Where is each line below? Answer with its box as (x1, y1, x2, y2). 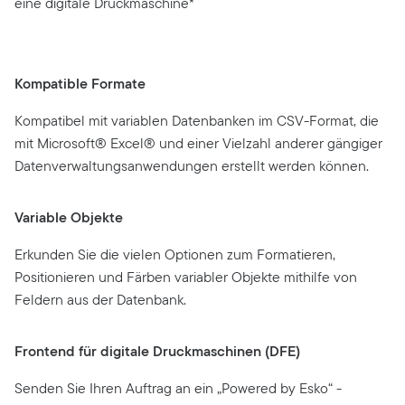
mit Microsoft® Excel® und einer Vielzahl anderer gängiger (14, 133, 382, 155)
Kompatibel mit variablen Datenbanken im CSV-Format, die (14, 110, 379, 132)
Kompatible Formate (14, 73, 149, 95)
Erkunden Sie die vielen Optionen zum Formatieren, (14, 244, 335, 266)
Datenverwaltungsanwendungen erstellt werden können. (14, 155, 369, 177)
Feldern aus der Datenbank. (14, 289, 186, 311)
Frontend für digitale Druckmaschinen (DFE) (14, 341, 300, 363)
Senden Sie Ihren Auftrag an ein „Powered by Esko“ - (14, 378, 342, 400)
